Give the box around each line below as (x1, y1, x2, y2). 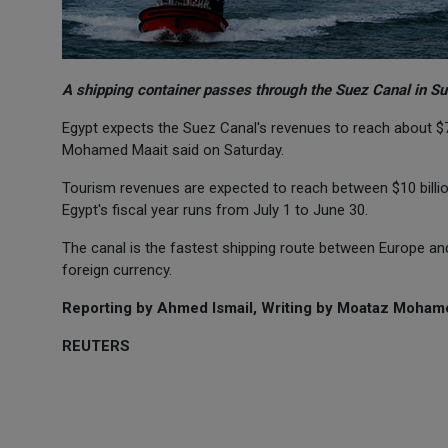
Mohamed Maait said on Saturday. (62, 141, 284, 159)
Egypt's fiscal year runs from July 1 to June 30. (62, 201, 368, 219)
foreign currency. (62, 261, 172, 279)
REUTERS (62, 337, 130, 355)
